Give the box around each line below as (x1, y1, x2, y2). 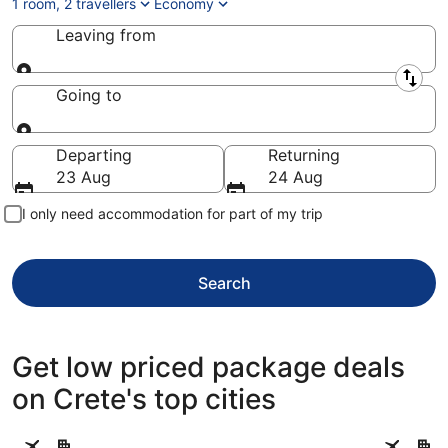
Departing (56, 145, 132, 165)
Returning (268, 145, 340, 165)
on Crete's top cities (12, 382, 276, 416)
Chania (371, 426, 423, 446)
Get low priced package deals (12, 350, 405, 384)
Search (197, 273, 251, 293)
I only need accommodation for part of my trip (22, 205, 323, 222)
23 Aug (56, 167, 111, 187)
